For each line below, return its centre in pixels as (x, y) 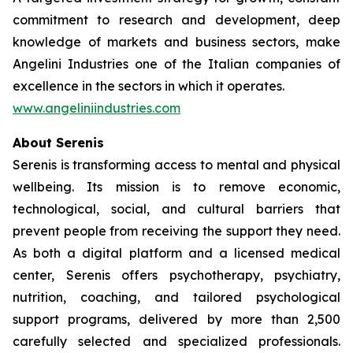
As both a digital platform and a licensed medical (176, 253)
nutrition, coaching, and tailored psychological (176, 297)
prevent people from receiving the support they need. (176, 231)
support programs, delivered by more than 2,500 (176, 319)
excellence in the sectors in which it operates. (149, 86)
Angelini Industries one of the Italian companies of (176, 64)
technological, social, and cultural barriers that (176, 209)
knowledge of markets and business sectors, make (176, 42)
